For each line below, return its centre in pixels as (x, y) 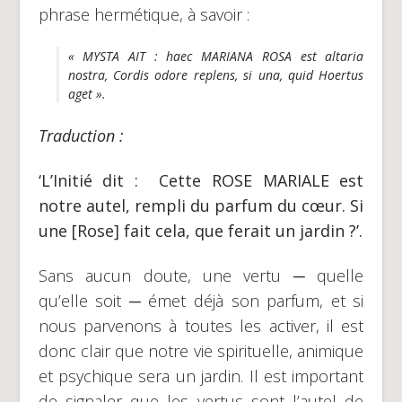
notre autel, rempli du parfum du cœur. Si (201, 205)
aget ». (87, 93)
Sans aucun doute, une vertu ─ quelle (201, 275)
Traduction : (81, 135)
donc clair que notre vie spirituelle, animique (201, 350)
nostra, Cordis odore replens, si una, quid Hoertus (216, 74)
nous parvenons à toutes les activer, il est (201, 325)
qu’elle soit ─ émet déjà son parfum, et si (201, 300)
